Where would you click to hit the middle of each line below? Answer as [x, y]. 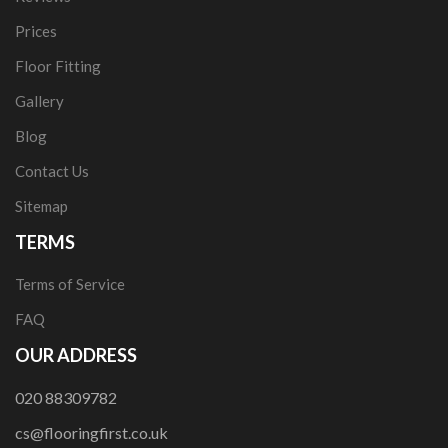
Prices [36, 31]
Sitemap [41, 206]
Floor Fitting [58, 66]
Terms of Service [70, 284]
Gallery [39, 101]
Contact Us [52, 171]
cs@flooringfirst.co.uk [91, 432]
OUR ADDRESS [76, 355]
